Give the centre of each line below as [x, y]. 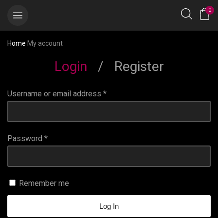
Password [26, 138]
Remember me [44, 183]
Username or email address [55, 93]
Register [139, 66]
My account [45, 43]
